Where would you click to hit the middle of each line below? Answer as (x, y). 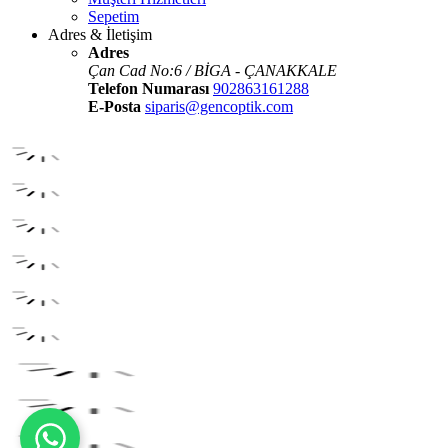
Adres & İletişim (100, 34)
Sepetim (113, 16)
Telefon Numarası (148, 88)
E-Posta (114, 106)
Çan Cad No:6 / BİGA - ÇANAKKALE (212, 70)
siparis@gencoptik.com (219, 106)
